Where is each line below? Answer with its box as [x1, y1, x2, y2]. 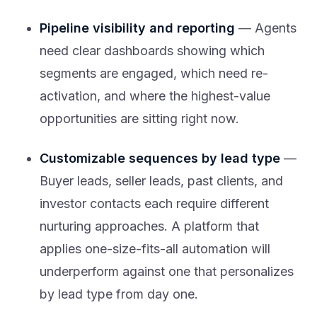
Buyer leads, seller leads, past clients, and [40, 173, 283, 189]
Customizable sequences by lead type [40, 151, 280, 166]
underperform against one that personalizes [40, 264, 294, 279]
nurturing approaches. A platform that [40, 219, 259, 234]
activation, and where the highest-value [40, 88, 270, 104]
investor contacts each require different [40, 196, 269, 212]
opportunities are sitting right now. [40, 111, 239, 127]
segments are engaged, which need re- [40, 66, 268, 81]
